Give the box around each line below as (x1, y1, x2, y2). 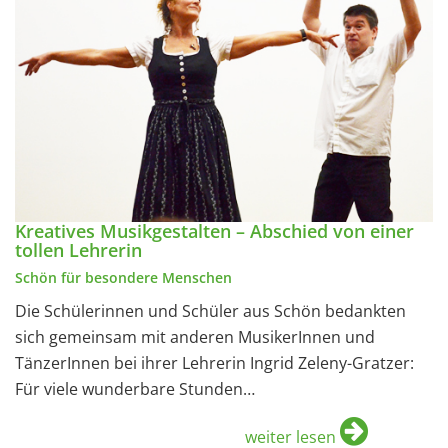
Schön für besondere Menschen (15, 267, 232, 287)
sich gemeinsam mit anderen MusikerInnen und (15, 325, 375, 348)
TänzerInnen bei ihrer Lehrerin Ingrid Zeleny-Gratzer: (15, 351, 414, 374)
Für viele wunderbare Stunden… (15, 377, 255, 400)
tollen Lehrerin (15, 237, 142, 262)
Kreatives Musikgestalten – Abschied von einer (15, 218, 414, 243)
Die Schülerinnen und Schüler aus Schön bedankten (15, 299, 406, 322)
